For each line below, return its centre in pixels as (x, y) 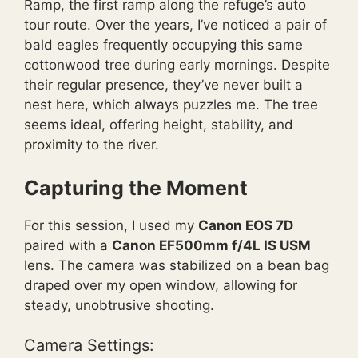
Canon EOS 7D (246, 225)
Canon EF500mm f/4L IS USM (211, 245)
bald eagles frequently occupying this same (163, 45)
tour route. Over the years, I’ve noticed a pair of (175, 25)
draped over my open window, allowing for (161, 285)
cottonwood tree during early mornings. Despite (177, 65)
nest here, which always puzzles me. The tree (171, 105)
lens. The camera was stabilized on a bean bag (177, 265)
